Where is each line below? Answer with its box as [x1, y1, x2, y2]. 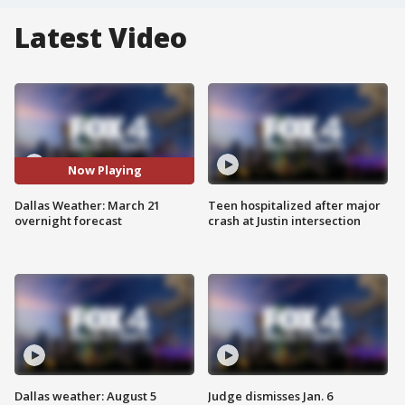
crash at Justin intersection [208, 212, 361, 229]
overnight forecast [14, 212, 122, 229]
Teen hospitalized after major [208, 196, 381, 213]
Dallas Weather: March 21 [14, 196, 160, 213]
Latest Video [14, 19, 187, 56]
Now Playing [67, 162, 142, 179]
